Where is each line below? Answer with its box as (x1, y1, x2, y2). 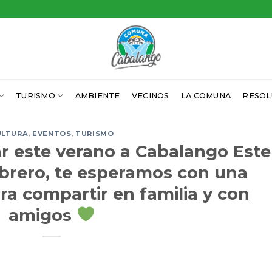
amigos (8, 205, 76, 225)
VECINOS (131, 90, 169, 100)
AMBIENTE (75, 90, 120, 100)
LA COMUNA (180, 90, 231, 100)
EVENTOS (32, 129, 72, 138)
